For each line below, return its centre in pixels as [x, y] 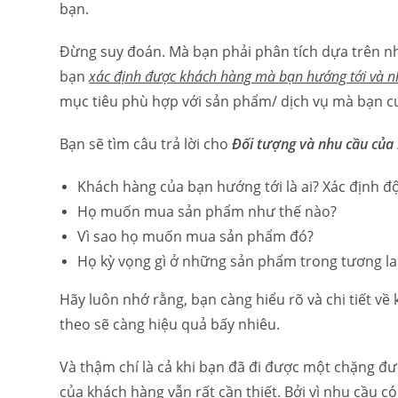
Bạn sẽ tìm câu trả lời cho [146, 144]
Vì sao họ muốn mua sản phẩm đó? [196, 236]
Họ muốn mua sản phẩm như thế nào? [207, 211]
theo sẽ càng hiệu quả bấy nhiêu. [170, 324]
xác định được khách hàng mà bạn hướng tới [228, 76]
